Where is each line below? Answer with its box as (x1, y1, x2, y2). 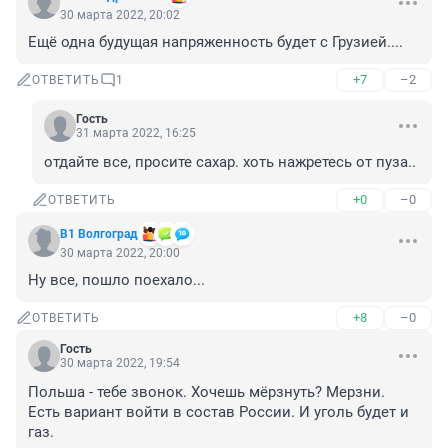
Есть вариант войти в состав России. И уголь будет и (28, 403, 409, 422)
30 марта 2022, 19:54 (60, 356, 180, 371)
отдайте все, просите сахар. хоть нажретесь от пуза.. (44, 153, 416, 172)
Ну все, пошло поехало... (28, 271, 205, 290)
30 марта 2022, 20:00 (60, 246, 180, 261)
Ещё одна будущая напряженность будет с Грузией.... (28, 33, 403, 52)
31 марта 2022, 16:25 (76, 126, 196, 141)
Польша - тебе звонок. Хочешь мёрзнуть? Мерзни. (28, 383, 385, 402)
